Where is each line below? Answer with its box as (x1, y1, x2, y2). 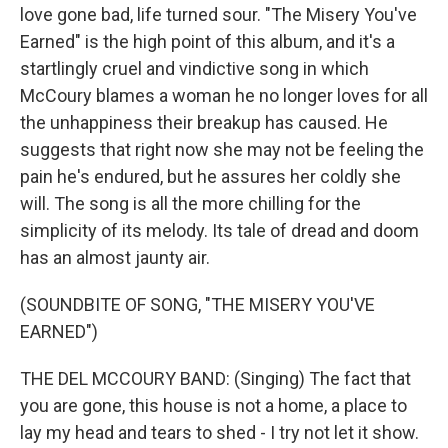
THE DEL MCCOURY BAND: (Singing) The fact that (20, 368, 411, 389)
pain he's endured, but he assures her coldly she (20, 166, 401, 187)
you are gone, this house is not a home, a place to (20, 395, 407, 416)
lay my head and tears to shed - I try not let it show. (20, 422, 419, 443)
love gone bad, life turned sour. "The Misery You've (20, 4, 417, 25)
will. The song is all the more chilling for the (20, 193, 361, 214)
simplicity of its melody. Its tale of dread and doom (20, 220, 419, 241)
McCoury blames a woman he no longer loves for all (20, 85, 428, 106)
